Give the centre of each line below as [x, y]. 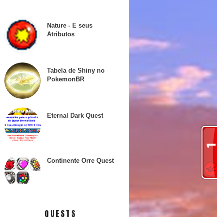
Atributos [61, 34]
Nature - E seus [70, 25]
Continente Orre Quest [80, 161]
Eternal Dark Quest [75, 115]
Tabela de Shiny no [76, 70]
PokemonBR [65, 79]
